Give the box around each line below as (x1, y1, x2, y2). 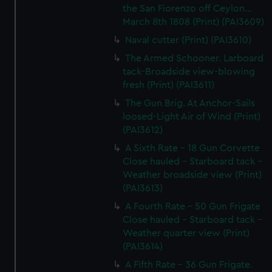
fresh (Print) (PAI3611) (123, 80, 215, 90)
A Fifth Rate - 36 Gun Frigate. (125, 260, 253, 270)
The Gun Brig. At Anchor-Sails (125, 98, 256, 108)
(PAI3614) (123, 242, 163, 251)
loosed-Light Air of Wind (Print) (123, 112, 261, 121)
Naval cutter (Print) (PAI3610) (125, 35, 252, 45)
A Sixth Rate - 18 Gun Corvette (125, 143, 260, 153)
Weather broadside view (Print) (123, 170, 262, 180)
